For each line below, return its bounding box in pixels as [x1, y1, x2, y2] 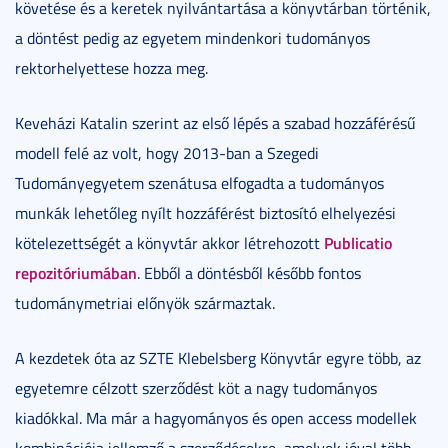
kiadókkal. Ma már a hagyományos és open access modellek [15, 407, 417, 429]
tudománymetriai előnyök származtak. [15, 292, 275, 314]
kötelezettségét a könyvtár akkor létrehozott [15, 232, 324, 254]
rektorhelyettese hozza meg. [15, 57, 208, 79]
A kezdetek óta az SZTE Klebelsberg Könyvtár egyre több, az [15, 347, 421, 369]
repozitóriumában [15, 261, 137, 284]
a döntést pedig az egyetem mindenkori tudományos [15, 27, 370, 49]
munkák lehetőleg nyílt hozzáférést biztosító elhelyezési [15, 202, 396, 224]
